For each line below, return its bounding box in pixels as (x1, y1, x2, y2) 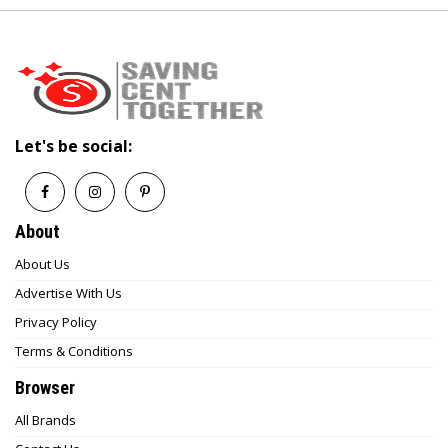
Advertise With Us (15, 284, 122, 303)
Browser (15, 377, 75, 399)
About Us (15, 255, 70, 274)
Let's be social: (15, 135, 132, 158)
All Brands (15, 411, 76, 430)
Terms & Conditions (15, 342, 133, 361)
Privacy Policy (15, 313, 97, 332)
